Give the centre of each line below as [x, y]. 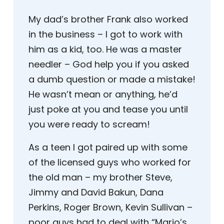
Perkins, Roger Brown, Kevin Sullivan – [110, 207]
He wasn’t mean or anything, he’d [103, 94]
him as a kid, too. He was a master [105, 49]
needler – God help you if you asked [109, 64]
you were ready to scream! [89, 124]
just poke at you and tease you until [108, 109]
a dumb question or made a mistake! [112, 79]
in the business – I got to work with [105, 34]
